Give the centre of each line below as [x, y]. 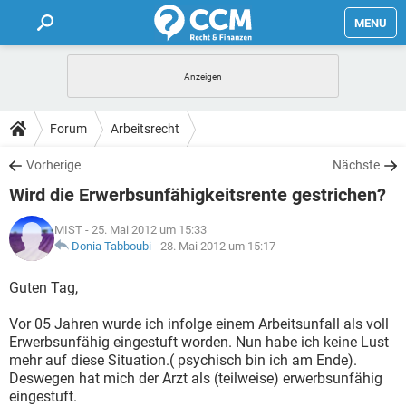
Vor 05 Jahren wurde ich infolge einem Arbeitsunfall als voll [199, 324]
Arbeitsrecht [145, 128]
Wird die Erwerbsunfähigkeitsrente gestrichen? [198, 195]
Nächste [356, 165]
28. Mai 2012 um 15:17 [218, 246]
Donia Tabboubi [111, 246]
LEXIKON [37, 208]
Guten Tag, [43, 288]
